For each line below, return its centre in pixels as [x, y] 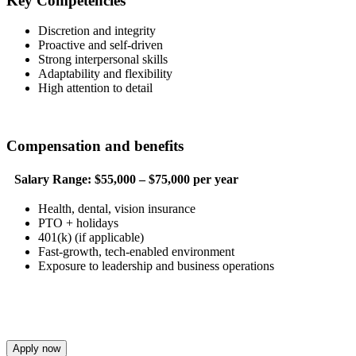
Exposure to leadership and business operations [156, 266]
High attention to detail [95, 88]
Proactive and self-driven [101, 45]
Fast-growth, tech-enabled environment [136, 252]
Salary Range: [53, 179]
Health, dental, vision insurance [117, 209]
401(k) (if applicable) [91, 238]
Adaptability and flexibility [105, 74]
